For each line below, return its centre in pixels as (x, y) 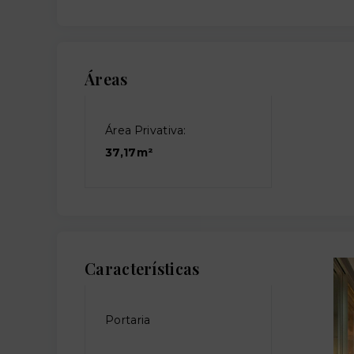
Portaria (128, 320)
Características (142, 268)
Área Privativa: (146, 130)
